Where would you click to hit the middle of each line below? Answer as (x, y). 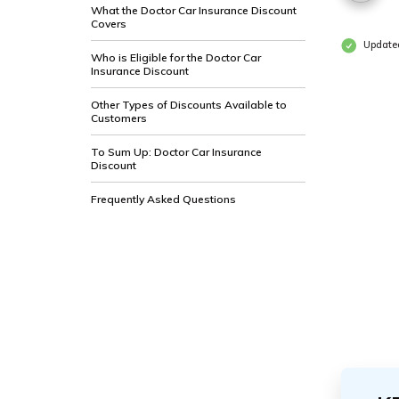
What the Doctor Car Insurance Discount (194, 10)
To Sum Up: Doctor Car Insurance (176, 152)
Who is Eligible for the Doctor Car (176, 57)
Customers (119, 118)
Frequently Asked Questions (163, 199)
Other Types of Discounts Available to (189, 105)
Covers (109, 24)
